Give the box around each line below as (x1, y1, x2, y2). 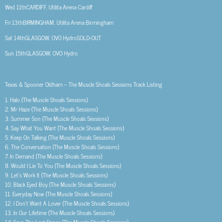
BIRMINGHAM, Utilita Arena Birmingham (23, 17, 113, 27)
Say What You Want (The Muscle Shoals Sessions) (11, 122, 124, 133)
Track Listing (133, 79, 162, 89)
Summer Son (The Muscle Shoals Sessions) (11, 113, 109, 123)
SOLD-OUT (77, 33, 101, 43)
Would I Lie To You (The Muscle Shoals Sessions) (11, 160, 121, 170)
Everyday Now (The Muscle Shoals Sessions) (12, 188, 112, 199)
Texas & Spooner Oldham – (5, 79, 68, 89)
